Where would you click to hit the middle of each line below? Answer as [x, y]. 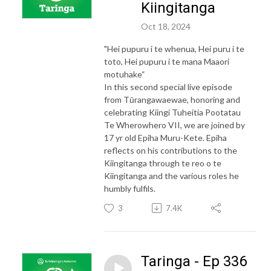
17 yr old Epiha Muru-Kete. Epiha [165, 137]
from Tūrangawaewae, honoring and [172, 99]
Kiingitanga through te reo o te [163, 163]
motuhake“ [125, 74]
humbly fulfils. [130, 188]
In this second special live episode [168, 87]
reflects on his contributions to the [171, 150]
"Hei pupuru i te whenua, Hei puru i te [174, 48]
